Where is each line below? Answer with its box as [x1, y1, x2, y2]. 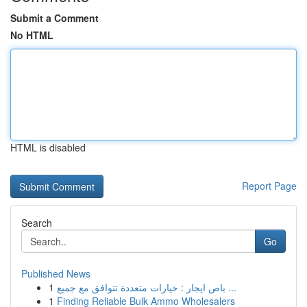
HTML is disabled [10, 140, 86, 154]
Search [21, 216, 52, 230]
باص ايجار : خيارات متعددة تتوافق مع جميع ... [225, 280, 236, 294]
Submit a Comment [10, 11, 99, 25]
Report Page [242, 179, 297, 193]
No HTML [10, 28, 53, 42]
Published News [21, 267, 90, 280]
